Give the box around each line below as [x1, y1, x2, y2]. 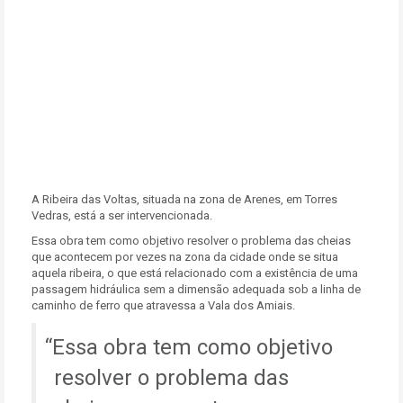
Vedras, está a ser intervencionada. [31, 209, 212, 222]
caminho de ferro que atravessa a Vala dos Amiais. [31, 299, 295, 312]
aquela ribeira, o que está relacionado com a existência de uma [31, 266, 358, 280]
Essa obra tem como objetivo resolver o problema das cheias [31, 234, 351, 247]
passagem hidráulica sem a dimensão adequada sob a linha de [31, 282, 361, 296]
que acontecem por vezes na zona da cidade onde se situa [31, 250, 338, 264]
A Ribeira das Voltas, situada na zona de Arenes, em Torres [31, 193, 337, 206]
